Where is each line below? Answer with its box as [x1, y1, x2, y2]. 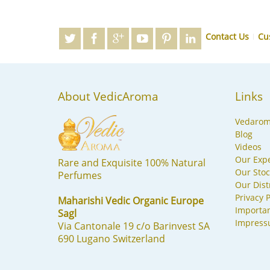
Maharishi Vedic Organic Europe [57, 193, 204, 207]
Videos [234, 140, 262, 152]
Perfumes [57, 168, 102, 182]
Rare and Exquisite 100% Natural [57, 155, 206, 169]
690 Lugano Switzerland [57, 231, 165, 245]
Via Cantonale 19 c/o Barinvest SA [57, 219, 210, 233]
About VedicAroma [57, 89, 159, 104]
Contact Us [206, 31, 250, 43]
